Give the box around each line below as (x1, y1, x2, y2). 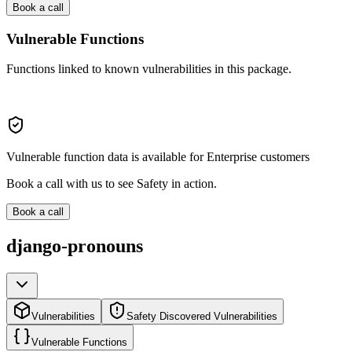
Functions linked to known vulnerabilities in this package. (6, 62, 291, 76)
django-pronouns (6, 236, 143, 257)
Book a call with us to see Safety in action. (6, 177, 217, 191)
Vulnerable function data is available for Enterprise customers (6, 150, 310, 164)
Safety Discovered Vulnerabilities (126, 310, 277, 323)
